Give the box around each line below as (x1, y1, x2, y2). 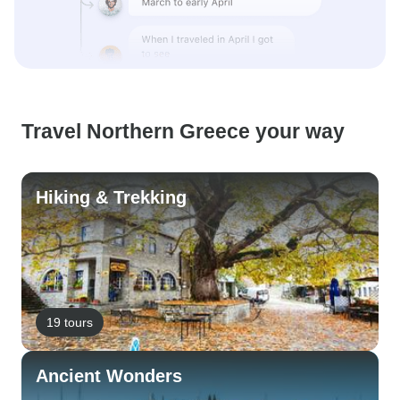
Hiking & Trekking (36, 187, 187, 207)
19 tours (46, 314, 93, 329)
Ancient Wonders (36, 366, 182, 386)
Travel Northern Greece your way (21, 120, 345, 143)
